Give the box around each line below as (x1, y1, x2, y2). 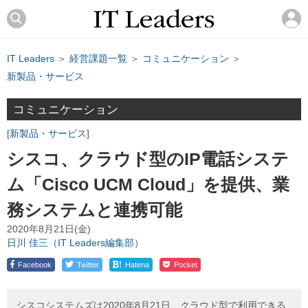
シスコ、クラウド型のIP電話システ (7, 149, 289, 169)
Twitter (77, 261, 99, 269)
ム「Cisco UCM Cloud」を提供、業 (7, 175, 289, 195)
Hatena (125, 261, 149, 269)
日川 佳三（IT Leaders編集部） (7, 238, 144, 249)
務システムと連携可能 (7, 200, 182, 220)
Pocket (174, 261, 197, 269)
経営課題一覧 (69, 53, 127, 65)
